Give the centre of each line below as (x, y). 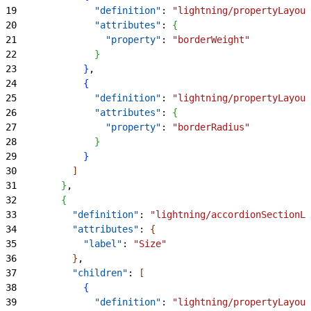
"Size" (150, 243)
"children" (72, 272)
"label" (69, 243)
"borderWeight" (211, 39)
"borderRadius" (211, 127)
